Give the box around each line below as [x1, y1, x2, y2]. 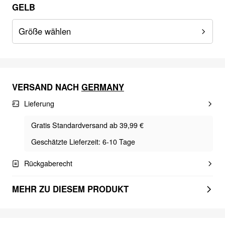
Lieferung [24, 98, 54, 108]
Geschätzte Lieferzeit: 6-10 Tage [31, 137, 136, 147]
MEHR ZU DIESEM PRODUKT [12, 182, 129, 195]
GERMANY [81, 80, 124, 93]
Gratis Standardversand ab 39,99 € [31, 120, 144, 130]
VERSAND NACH [12, 80, 79, 93]
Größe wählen [18, 25, 71, 38]
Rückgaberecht [24, 158, 72, 168]
